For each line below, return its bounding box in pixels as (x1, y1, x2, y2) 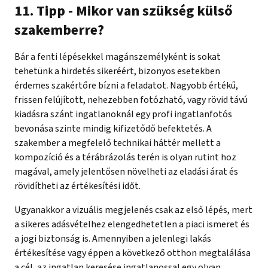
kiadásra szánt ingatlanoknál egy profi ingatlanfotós (14, 107, 232, 121)
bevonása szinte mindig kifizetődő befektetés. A (14, 121, 212, 135)
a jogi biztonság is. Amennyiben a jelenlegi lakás (14, 232, 211, 245)
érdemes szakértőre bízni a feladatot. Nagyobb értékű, (14, 78, 238, 92)
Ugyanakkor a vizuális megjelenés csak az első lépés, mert (14, 203, 252, 217)
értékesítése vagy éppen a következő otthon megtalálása (14, 246, 251, 260)
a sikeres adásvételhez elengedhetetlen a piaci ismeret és (14, 217, 249, 231)
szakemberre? (14, 19, 104, 41)
